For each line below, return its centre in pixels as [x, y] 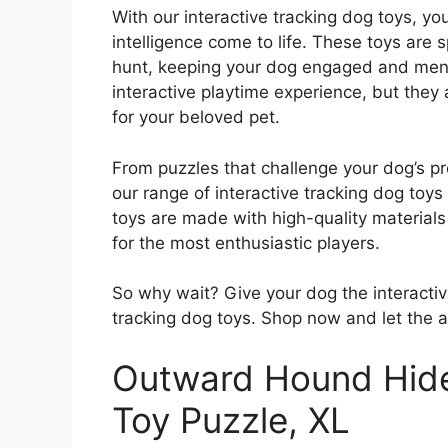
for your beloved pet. [196, 117]
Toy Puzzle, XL [231, 419]
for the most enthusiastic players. [246, 242]
